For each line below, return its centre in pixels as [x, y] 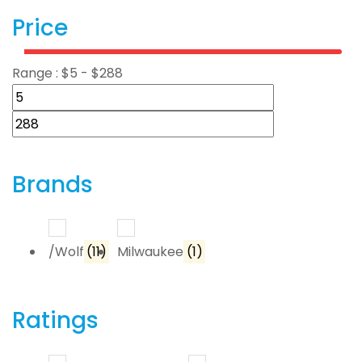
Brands [53, 185]
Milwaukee [151, 252]
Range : [37, 74]
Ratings [55, 321]
